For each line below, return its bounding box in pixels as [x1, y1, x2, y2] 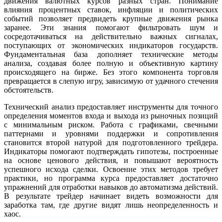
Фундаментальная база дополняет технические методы [4, 50, 218, 59]
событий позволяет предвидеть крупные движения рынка [4, 14, 218, 23]
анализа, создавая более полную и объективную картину [4, 59, 218, 68]
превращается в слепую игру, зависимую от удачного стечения [4, 77, 218, 86]
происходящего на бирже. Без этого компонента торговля [4, 68, 218, 77]
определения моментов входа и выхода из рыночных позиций [4, 111, 218, 120]
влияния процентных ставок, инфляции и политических [4, 5, 218, 14]
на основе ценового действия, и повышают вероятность [4, 156, 218, 165]
